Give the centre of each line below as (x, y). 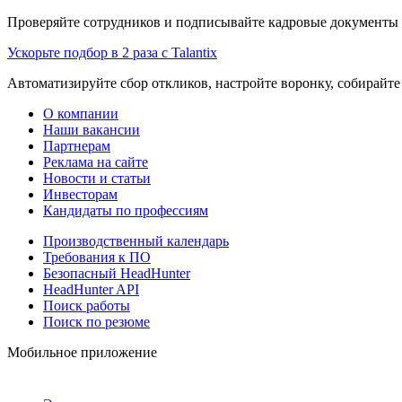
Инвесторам (80, 194)
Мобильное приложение (82, 352)
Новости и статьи (97, 178)
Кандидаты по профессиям (126, 210)
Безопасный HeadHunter (117, 273)
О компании (81, 113)
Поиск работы (87, 305)
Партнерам (77, 145)
